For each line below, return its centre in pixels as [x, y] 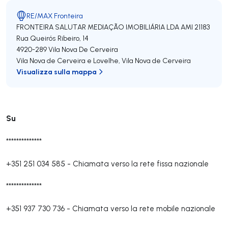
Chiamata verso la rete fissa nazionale [141, 164]
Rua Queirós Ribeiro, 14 [52, 38]
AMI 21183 [195, 27]
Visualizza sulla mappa [56, 72]
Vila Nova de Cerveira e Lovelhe [67, 61]
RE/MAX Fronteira [55, 16]
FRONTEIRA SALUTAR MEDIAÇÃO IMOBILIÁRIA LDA [98, 27]
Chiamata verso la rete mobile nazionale [144, 208]
